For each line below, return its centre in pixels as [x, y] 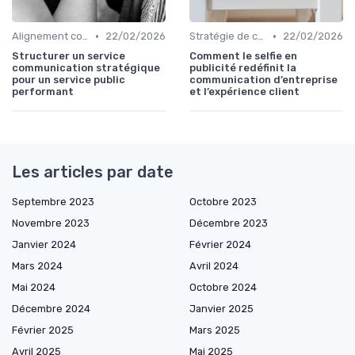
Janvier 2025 [221, 309]
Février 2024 [220, 245]
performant [43, 92]
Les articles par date [93, 172]
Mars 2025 [215, 330]
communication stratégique [86, 68]
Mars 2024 [37, 266]
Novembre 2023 [51, 223]
